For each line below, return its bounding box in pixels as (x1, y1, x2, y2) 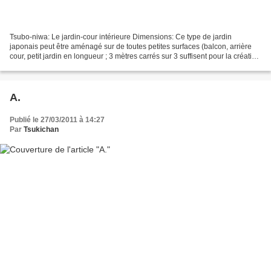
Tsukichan (24, 125, 59, 134)
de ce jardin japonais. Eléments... (10, 62, 119, 71)
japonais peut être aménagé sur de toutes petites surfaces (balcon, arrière (10, 42, 252, 51)
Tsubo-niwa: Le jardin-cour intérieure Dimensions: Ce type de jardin (10, 33, 232, 42)
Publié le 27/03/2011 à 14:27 (10, 116, 105, 125)
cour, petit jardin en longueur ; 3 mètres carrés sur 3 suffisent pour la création (10, 52, 260, 61)
